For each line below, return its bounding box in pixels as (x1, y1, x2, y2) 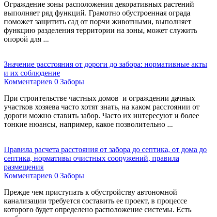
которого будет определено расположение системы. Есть (4, 205, 191, 214)
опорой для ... (4, 35, 49, 44)
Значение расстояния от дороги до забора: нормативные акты (4, 60, 207, 69)
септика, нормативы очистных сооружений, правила (4, 154, 179, 163)
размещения (4, 163, 44, 171)
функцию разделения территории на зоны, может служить (4, 26, 197, 35)
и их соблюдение (4, 69, 60, 77)
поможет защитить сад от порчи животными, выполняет (4, 17, 191, 26)
